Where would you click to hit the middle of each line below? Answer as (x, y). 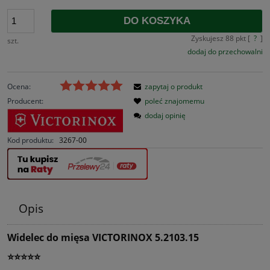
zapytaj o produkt (174, 86)
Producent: (25, 101)
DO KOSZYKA (157, 20)
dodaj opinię (165, 115)
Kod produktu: (30, 140)
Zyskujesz (208, 38)
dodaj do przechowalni (225, 51)
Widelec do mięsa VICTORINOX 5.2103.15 (103, 237)
